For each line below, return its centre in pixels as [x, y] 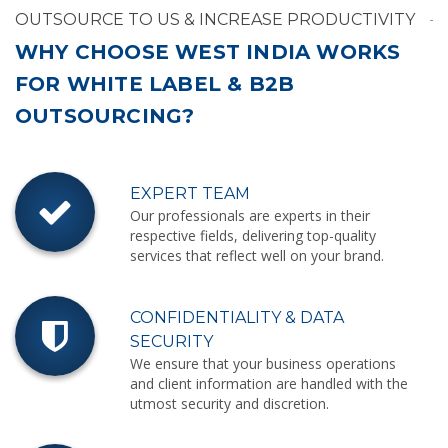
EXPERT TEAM [189, 194]
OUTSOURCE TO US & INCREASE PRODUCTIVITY [215, 20]
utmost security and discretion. [229, 404]
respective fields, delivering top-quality [252, 236]
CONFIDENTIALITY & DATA [236, 318]
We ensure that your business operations [262, 364]
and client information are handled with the [268, 384]
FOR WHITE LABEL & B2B [155, 84]
